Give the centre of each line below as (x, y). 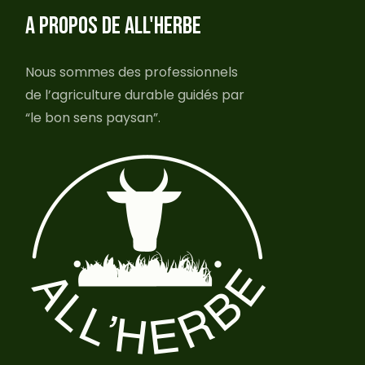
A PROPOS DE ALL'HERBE (114, 26)
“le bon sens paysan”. (93, 118)
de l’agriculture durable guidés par (135, 95)
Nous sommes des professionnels (132, 72)
